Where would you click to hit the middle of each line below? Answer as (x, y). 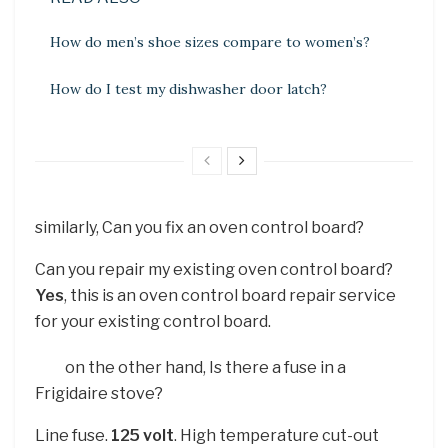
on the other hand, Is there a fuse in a (205, 367)
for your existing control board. (153, 321)
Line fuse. (73, 435)
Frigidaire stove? (99, 393)
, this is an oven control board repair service (230, 295)
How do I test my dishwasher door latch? (188, 88)
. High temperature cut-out (276, 435)
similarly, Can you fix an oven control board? (199, 227)
